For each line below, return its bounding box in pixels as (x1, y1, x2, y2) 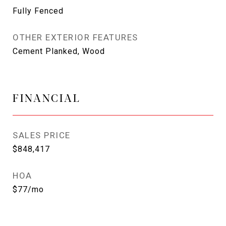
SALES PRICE (13, 130, 71, 140)
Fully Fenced (13, 6, 64, 16)
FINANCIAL (13, 90, 81, 105)
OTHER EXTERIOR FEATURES (13, 32, 138, 42)
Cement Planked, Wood (13, 46, 105, 56)
